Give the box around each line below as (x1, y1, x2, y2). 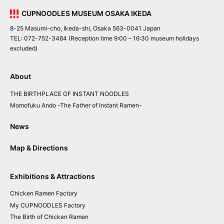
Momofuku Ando (10, 101, 56, 109)
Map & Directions (10, 143, 68, 152)
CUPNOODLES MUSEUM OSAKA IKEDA (21, 9, 151, 18)
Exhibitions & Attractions (10, 171, 95, 180)
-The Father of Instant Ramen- (57, 101, 142, 109)
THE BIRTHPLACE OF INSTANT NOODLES (10, 89, 129, 97)
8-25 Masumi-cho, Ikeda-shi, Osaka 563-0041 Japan (10, 24, 163, 32)
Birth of (22, 213, 42, 221)
